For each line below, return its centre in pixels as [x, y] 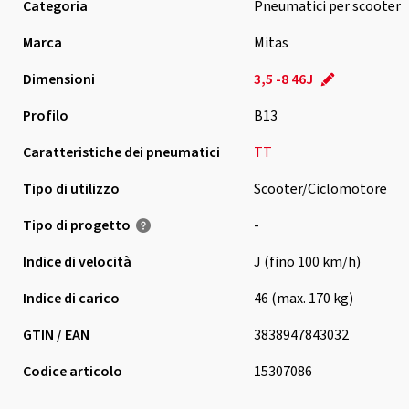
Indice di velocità [77, 262]
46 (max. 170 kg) [303, 299]
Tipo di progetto [76, 225]
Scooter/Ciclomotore [320, 189]
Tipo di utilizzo [71, 189]
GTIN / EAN [56, 335]
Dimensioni [58, 79]
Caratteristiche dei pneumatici [121, 152]
